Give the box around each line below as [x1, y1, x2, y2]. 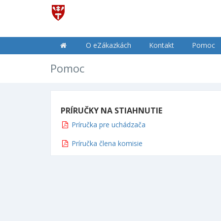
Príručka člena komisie [72, 139, 143, 148]
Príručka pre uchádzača [72, 120, 146, 129]
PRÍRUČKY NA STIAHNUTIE [61, 105, 162, 116]
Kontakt [148, 40, 174, 50]
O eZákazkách [85, 40, 131, 50]
